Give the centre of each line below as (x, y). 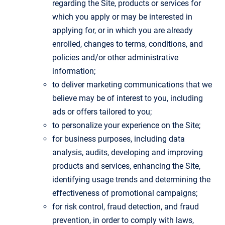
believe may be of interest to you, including (128, 98)
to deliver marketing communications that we (132, 84)
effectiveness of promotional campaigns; (125, 193)
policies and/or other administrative (115, 57)
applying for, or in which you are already (123, 30)
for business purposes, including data (119, 139)
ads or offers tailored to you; (102, 111)
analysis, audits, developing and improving (128, 152)
